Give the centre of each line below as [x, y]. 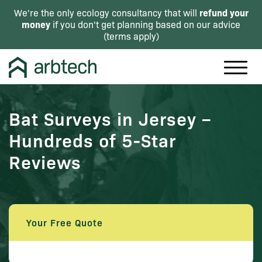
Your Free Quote [65, 222]
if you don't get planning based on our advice [145, 24]
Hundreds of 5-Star [92, 140]
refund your [224, 12]
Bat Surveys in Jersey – [110, 118]
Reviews [45, 161]
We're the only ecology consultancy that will [106, 13]
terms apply [131, 36]
